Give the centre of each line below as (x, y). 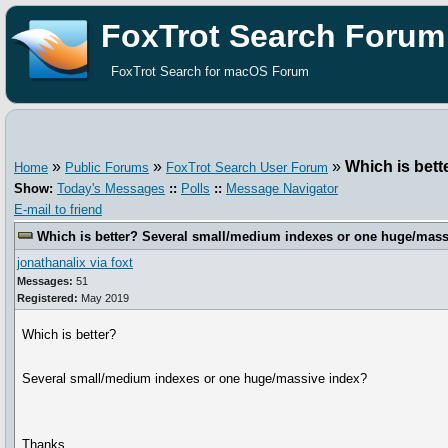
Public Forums (107, 167)
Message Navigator (282, 188)
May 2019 (103, 298)
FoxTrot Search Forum (273, 36)
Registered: (47, 298)
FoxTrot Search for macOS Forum (210, 71)
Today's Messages (111, 188)
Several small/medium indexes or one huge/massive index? (195, 378)
